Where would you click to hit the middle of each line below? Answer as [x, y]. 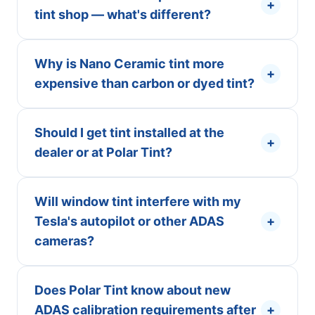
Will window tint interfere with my [138, 201]
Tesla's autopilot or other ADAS [129, 221]
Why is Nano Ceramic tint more [129, 64]
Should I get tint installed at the [129, 133]
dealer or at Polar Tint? [103, 152]
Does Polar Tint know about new [133, 290]
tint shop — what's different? [123, 14]
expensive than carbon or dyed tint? [144, 83]
